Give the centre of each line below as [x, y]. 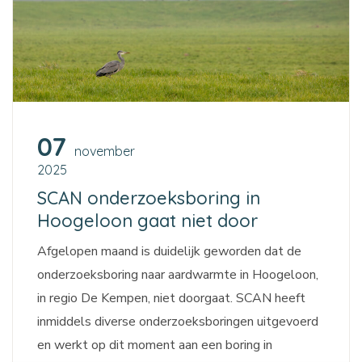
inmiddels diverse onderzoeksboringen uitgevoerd [178, 322]
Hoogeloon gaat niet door [147, 221]
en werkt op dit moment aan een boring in [155, 345]
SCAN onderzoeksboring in [149, 198]
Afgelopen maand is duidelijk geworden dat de [169, 252]
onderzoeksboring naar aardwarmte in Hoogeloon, [178, 275]
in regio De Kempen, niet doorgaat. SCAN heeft [171, 299]
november [105, 152]
